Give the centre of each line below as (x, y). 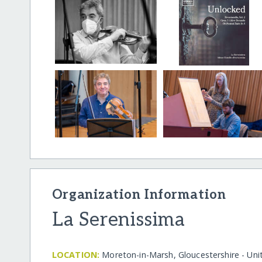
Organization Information (139, 195)
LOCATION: (76, 254)
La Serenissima (119, 220)
